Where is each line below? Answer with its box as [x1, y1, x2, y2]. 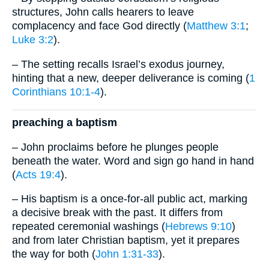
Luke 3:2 [12, 34, 53, 46]
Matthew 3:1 [187, 20, 246, 32]
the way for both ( [12, 248, 95, 261]
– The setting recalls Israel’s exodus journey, [12, 58, 225, 70]
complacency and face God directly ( [12, 20, 187, 32]
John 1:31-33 [95, 248, 159, 261]
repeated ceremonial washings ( [12, 220, 165, 233]
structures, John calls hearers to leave [12, 6, 194, 19]
